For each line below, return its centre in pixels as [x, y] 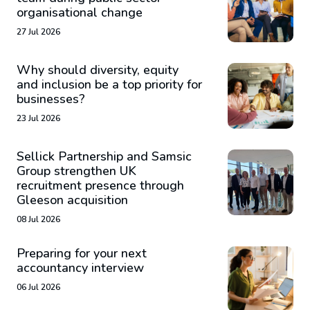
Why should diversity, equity [98, 70]
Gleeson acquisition [72, 200]
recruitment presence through [100, 185]
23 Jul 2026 [38, 118]
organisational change [80, 12]
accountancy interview [80, 267]
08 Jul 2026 [38, 219]
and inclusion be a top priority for [109, 84]
